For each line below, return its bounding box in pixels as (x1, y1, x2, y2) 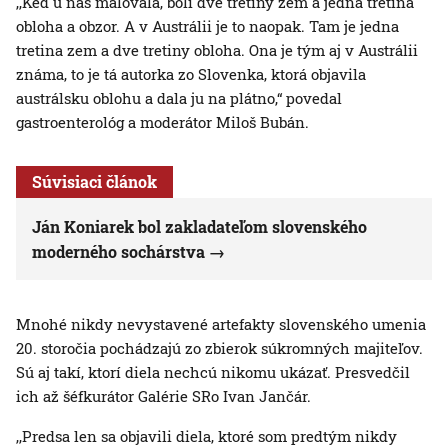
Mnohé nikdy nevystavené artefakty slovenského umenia (16, 314, 426, 335)
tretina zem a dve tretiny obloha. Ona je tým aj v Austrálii (16, 40, 418, 61)
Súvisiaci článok (32, 171, 157, 193)
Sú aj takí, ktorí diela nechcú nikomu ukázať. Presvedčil (16, 362, 410, 383)
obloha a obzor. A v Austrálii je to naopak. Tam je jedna (16, 16, 399, 37)
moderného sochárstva (32, 241, 205, 263)
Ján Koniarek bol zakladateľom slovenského (32, 216, 367, 238)
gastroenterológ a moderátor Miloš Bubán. (16, 112, 309, 133)
